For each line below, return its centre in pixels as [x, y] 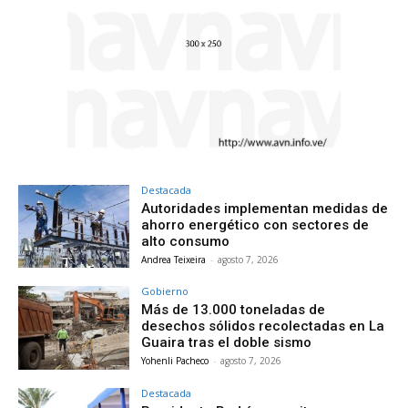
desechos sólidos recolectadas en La [263, 326]
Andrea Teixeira [174, 259]
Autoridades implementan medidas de [265, 208]
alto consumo [186, 241]
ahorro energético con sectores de [255, 224]
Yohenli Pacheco [175, 361]
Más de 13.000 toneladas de [234, 310]
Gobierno [165, 291]
